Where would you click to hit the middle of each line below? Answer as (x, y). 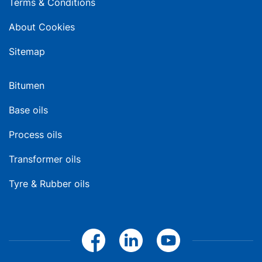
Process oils (35, 135)
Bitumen (27, 85)
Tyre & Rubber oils (49, 184)
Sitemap (27, 51)
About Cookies (42, 27)
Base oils (28, 110)
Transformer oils (45, 159)
